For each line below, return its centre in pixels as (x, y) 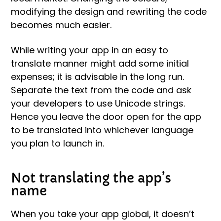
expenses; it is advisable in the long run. (97, 76)
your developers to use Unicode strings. (98, 103)
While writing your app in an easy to (90, 50)
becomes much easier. (61, 25)
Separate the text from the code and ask (101, 90)
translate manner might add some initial (100, 63)
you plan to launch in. (57, 143)
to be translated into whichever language (102, 130)
